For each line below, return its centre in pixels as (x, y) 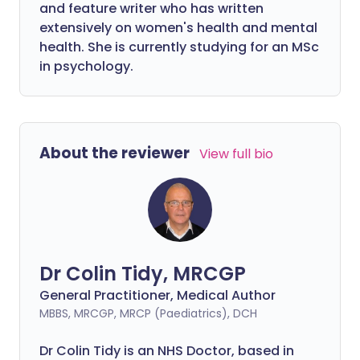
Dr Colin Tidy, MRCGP (143, 274)
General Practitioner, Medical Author (157, 296)
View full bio (236, 154)
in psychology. (86, 67)
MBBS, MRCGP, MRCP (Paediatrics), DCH (148, 314)
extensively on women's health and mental (178, 28)
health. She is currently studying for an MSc (179, 47)
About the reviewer (115, 153)
